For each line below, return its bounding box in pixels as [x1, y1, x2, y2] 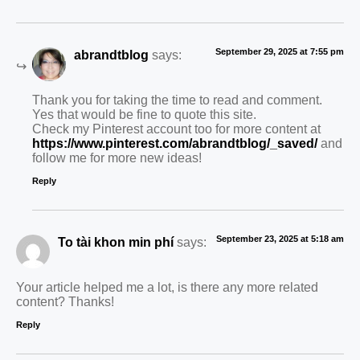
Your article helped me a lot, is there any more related [16, 280, 318, 295]
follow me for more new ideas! [32, 150, 202, 166]
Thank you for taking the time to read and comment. [32, 92, 322, 108]
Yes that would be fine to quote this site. [32, 107, 256, 122]
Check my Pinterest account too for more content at [32, 121, 321, 137]
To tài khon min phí [58, 234, 174, 249]
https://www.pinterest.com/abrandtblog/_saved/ [32, 136, 317, 151]
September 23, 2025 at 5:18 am [216, 233, 344, 243]
